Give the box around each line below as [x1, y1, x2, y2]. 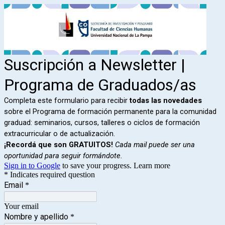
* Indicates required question [4, 170, 95, 179]
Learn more [134, 161, 170, 170]
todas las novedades [130, 95, 202, 105]
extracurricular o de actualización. [4, 129, 115, 138]
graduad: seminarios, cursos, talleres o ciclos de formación [4, 118, 200, 127]
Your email [4, 201, 39, 210]
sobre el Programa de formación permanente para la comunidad [4, 106, 216, 116]
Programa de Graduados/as [4, 75, 196, 94]
